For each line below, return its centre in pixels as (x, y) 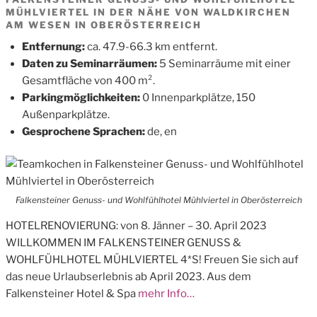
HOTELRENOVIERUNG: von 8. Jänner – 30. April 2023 (137, 226)
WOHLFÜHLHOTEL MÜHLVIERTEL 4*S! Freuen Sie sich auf (152, 260)
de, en (162, 131)
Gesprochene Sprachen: (84, 131)
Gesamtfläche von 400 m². (88, 80)
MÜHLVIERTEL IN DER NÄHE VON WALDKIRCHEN (149, 12)
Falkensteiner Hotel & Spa (71, 294)
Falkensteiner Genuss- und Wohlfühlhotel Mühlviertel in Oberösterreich (158, 200)
